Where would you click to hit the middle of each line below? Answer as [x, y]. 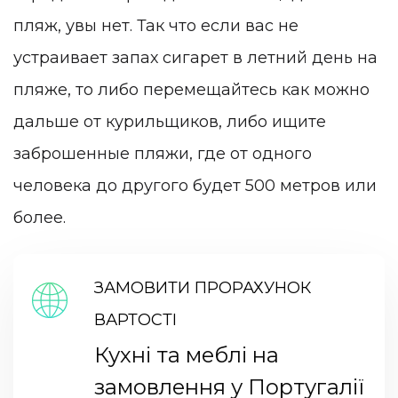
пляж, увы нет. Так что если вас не [156, 26]
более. [40, 218]
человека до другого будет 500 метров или [195, 186]
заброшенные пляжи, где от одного [163, 154]
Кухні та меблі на [186, 355]
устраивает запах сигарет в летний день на [195, 58]
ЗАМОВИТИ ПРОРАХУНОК [202, 288]
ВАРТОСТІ [135, 320]
